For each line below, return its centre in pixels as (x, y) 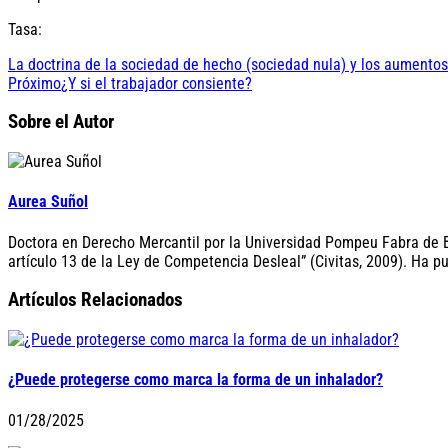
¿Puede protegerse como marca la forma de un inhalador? (195, 380)
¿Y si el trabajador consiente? (156, 83)
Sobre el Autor (61, 122)
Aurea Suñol (48, 202)
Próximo (34, 83)
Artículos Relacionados (95, 300)
